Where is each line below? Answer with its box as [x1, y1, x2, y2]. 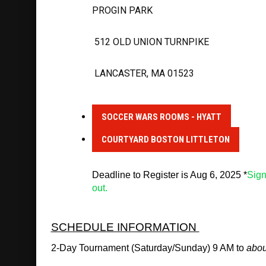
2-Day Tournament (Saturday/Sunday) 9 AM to [50, 242, 246, 253]
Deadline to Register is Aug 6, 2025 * [91, 169, 247, 180]
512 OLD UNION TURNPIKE [91, 36, 209, 47]
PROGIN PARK [91, 4, 153, 16]
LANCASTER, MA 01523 [91, 67, 194, 79]
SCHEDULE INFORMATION [50, 220, 199, 233]
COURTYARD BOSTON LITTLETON [101, 134, 230, 145]
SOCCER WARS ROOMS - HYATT [101, 111, 221, 122]
